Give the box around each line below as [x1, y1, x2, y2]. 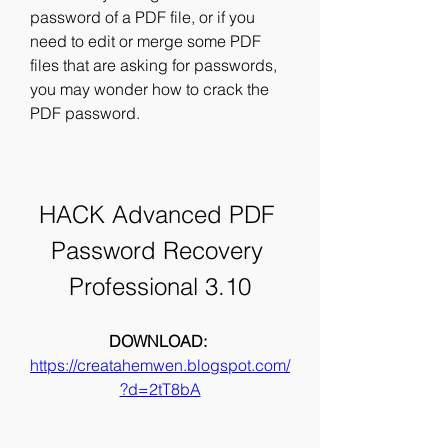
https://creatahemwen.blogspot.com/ [30, 355, 290, 375]
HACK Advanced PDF [39, 200, 274, 229]
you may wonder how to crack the [30, 79, 269, 99]
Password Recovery [50, 236, 263, 265]
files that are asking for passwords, [30, 55, 277, 75]
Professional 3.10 [69, 272, 251, 301]
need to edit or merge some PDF [30, 31, 261, 51]
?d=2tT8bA [119, 379, 201, 399]
